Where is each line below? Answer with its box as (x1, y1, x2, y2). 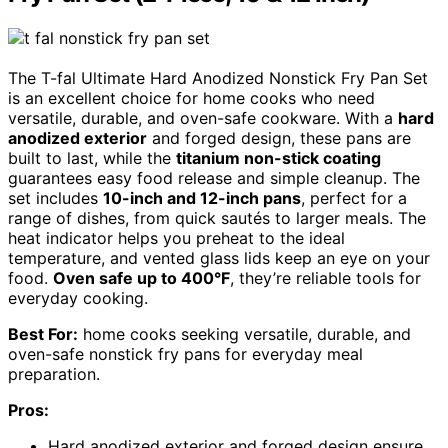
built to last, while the (8, 147, 176, 168)
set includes (8, 187, 103, 208)
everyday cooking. (8, 287, 148, 308)
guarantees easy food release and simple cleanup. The (8, 167, 420, 188)
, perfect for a (301, 187, 407, 208)
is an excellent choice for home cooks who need (8, 87, 375, 108)
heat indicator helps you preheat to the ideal (8, 227, 345, 248)
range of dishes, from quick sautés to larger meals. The (8, 207, 426, 228)
